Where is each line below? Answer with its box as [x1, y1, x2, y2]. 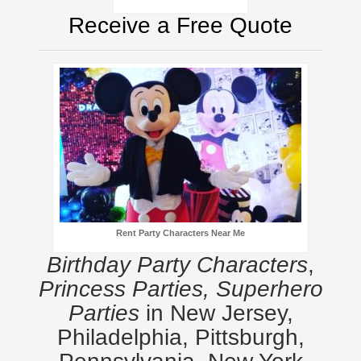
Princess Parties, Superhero [38, 276, 323, 301]
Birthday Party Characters [47, 251, 308, 277]
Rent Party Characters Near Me [116, 227, 245, 238]
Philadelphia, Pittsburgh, [56, 324, 305, 350]
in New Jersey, [139, 300, 293, 326]
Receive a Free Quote [68, 12, 293, 38]
